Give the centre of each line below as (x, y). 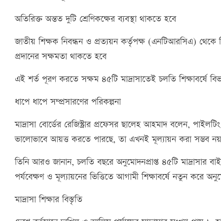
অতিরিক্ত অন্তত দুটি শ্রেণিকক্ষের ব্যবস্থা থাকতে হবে (95, 19)
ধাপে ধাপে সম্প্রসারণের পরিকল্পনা (68, 102)
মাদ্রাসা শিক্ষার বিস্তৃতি (49, 199)
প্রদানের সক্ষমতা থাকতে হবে (61, 56)
